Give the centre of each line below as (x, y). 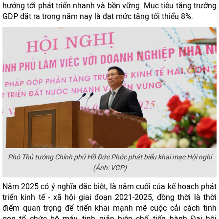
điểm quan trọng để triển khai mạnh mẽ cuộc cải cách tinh (109, 208)
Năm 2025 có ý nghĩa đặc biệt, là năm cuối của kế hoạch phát (109, 186)
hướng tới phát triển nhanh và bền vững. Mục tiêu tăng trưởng (109, 6)
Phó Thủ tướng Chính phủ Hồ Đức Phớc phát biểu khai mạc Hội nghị (109, 157)
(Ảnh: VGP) (109, 168)
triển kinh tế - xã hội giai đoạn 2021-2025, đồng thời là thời (109, 197)
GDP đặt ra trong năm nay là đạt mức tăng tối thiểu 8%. (98, 16)
